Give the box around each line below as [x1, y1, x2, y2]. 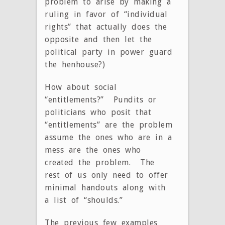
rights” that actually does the [45, 22, 167, 32]
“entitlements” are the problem [45, 120, 172, 130]
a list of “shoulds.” [45, 195, 123, 205]
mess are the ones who [45, 145, 141, 155]
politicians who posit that [45, 107, 151, 117]
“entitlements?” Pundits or [45, 94, 157, 104]
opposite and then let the [45, 34, 152, 44]
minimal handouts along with [45, 182, 166, 192]
